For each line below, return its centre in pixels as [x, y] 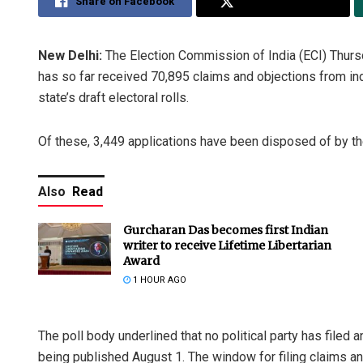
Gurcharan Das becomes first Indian [226, 230]
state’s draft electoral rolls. [113, 97]
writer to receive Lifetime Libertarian [227, 245]
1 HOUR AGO [158, 280]
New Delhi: [70, 55]
